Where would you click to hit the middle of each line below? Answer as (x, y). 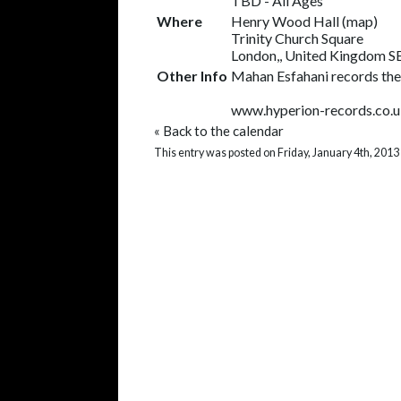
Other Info (192, 76)
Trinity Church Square (297, 38)
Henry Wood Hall (285, 21)
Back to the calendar (223, 131)
